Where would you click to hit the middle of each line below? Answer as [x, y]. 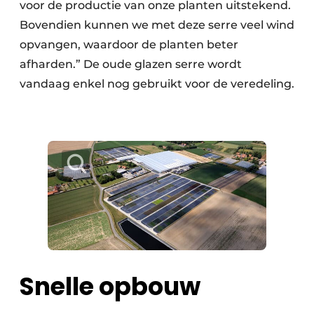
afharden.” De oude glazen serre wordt [131, 64]
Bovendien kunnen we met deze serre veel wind [157, 25]
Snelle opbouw [110, 287]
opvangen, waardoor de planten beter [129, 45]
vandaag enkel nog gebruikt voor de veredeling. [157, 84]
